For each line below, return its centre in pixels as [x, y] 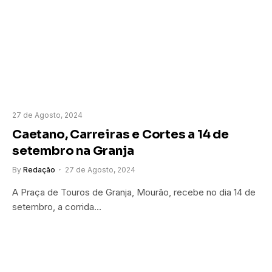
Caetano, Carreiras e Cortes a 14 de [121, 134]
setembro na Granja [73, 151]
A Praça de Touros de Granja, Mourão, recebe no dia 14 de [134, 192]
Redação [39, 169]
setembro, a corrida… [57, 206]
